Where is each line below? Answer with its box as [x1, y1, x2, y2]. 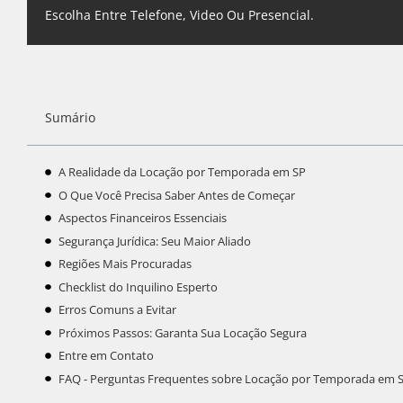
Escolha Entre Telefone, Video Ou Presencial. [45, 6, 314, 23]
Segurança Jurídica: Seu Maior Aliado [58, 232, 251, 249]
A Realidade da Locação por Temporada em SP [58, 164, 306, 180]
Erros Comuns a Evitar [58, 301, 176, 318]
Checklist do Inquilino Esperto [58, 278, 218, 295]
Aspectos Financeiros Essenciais [58, 210, 227, 226]
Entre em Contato [58, 347, 154, 363]
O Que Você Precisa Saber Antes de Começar [58, 186, 295, 203]
